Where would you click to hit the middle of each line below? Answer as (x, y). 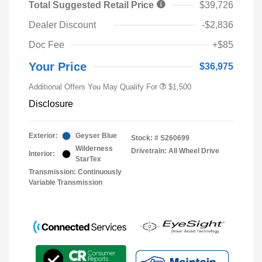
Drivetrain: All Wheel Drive (175, 151)
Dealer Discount (62, 25)
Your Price (58, 67)
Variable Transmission (65, 183)
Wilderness (94, 149)
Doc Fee (46, 45)
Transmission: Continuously (75, 172)
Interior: (42, 154)
